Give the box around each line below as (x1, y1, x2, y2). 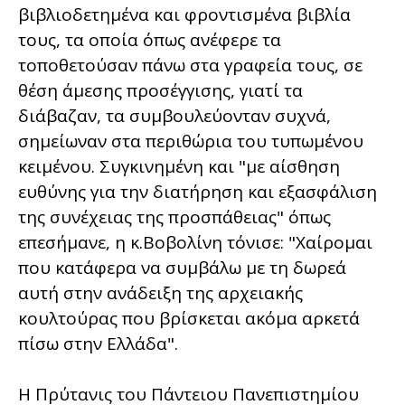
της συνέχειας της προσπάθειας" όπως (18, 204, 331, 229)
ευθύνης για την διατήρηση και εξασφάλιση (18, 179, 377, 203)
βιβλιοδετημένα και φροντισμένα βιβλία (18, 2, 351, 26)
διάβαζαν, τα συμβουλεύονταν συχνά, (18, 103, 331, 127)
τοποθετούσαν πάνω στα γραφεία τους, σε (18, 52, 363, 77)
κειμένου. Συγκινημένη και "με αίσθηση (18, 154, 340, 178)
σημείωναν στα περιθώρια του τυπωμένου (18, 128, 363, 153)
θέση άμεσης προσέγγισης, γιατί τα (18, 78, 303, 102)
